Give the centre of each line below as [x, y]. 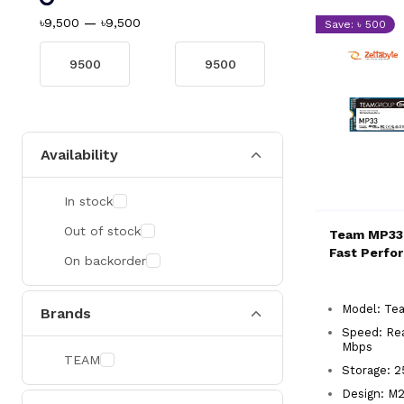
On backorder [105, 261]
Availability [79, 155]
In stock [88, 201]
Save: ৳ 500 [355, 24]
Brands [66, 313]
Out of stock [102, 231]
